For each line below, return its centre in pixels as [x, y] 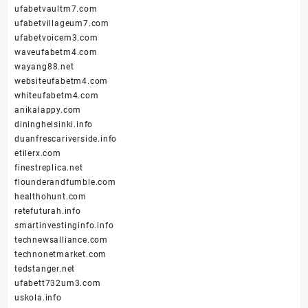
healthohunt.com [51, 197]
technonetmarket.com [61, 255]
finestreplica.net [49, 168]
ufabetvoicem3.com [56, 38]
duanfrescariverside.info [66, 139]
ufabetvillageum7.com [62, 24]
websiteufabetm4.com [62, 81]
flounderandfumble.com [65, 183]
